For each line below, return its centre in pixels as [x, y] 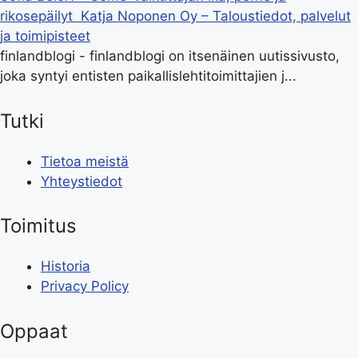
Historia [66, 267]
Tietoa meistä [85, 161]
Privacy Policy [85, 286]
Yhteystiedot [82, 181]
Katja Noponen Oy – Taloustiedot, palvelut [216, 16]
